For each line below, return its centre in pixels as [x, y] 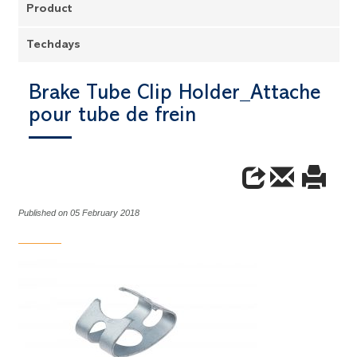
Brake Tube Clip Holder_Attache [175, 94]
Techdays [53, 45]
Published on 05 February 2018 [79, 212]
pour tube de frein [112, 117]
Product [49, 10]
